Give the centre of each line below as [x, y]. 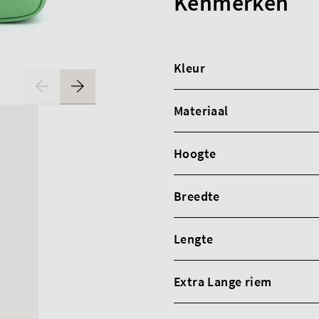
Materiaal [201, 111]
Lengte [194, 239]
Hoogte [195, 153]
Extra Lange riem [223, 282]
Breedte [197, 196]
